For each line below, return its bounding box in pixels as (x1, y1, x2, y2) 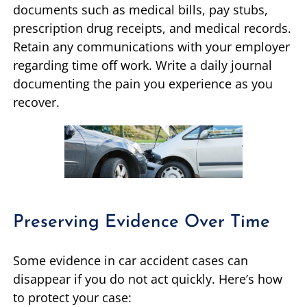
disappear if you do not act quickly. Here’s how (13, 271, 282, 288)
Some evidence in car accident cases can (13, 252, 248, 269)
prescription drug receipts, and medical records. (13, 19, 291, 36)
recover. (13, 93, 60, 110)
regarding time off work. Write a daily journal (13, 56, 272, 73)
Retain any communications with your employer (13, 38, 290, 55)
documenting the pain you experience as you (13, 75, 273, 92)
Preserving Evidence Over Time (13, 213, 270, 232)
